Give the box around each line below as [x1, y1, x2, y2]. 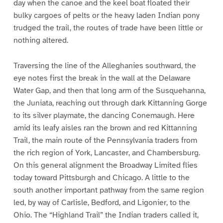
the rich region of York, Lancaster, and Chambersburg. [13, 147, 200, 158]
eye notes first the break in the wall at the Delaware [13, 73, 191, 83]
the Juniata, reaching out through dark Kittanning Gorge [13, 98, 207, 108]
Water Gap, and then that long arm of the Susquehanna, [13, 85, 206, 96]
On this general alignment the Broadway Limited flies [13, 160, 198, 170]
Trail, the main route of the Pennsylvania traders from [13, 135, 197, 145]
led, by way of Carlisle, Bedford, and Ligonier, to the [13, 197, 190, 208]
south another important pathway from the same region [13, 185, 204, 195]
